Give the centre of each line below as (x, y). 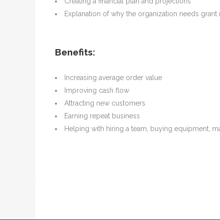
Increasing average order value (113, 78)
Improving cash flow (97, 90)
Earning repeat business (102, 116)
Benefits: (75, 52)
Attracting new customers (105, 103)
